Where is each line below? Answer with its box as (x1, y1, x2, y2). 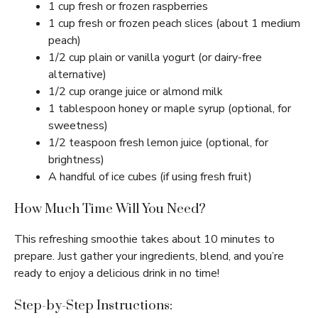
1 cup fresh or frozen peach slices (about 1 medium (48, 16, 300, 31)
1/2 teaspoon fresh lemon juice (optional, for (48, 135, 268, 150)
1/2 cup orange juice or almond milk (48, 84, 223, 99)
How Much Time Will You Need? (14, 201, 206, 217)
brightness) (48, 152, 104, 168)
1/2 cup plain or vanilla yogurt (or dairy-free (48, 50, 262, 65)
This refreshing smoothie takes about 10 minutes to (14, 231, 275, 247)
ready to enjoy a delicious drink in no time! (14, 265, 219, 281)
